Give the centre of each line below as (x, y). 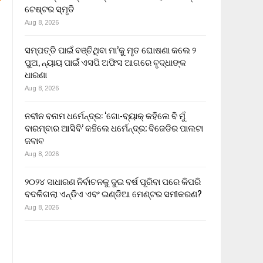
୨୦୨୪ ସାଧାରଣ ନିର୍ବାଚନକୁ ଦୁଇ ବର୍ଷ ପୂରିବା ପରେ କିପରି (112, 181)
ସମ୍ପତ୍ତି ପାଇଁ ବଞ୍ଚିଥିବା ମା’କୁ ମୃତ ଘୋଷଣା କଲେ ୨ (110, 50)
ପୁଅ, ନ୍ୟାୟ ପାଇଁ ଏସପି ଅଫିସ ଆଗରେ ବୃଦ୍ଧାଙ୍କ (105, 62)
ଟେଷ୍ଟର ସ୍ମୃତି (49, 9)
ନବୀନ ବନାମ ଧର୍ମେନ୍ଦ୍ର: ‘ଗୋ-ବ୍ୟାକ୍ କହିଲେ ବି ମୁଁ (105, 115)
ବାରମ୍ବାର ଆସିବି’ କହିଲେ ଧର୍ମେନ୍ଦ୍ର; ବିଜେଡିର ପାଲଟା (114, 128)
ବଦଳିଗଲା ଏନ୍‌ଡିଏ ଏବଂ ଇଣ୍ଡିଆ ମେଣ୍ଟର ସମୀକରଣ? (113, 193)
